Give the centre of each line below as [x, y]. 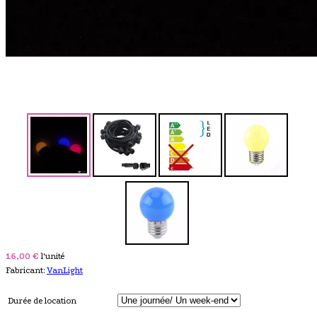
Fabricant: [26, 271]
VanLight [65, 271]
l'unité [53, 257]
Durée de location [42, 301]
